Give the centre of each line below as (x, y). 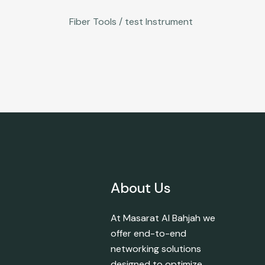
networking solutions (156, 248)
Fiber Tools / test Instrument (131, 21)
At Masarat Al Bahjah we (163, 218)
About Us (141, 188)
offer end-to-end (148, 233)
